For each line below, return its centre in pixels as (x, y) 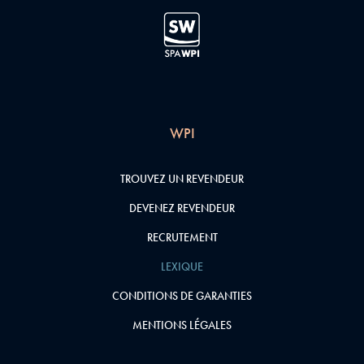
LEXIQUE (182, 266)
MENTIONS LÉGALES (182, 325)
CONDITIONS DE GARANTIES (182, 296)
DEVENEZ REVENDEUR (182, 208)
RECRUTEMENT (182, 237)
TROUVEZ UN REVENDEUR (182, 179)
